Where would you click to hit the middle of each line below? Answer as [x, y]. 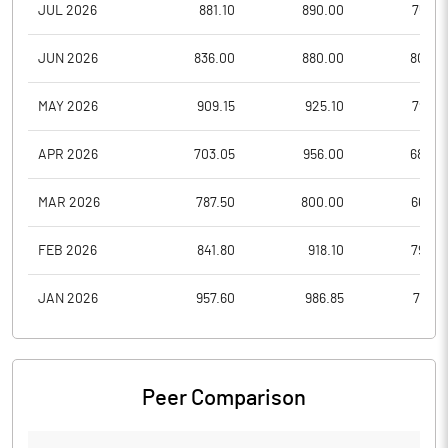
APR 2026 [68, 154]
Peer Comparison [224, 398]
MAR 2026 [69, 202]
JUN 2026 [68, 58]
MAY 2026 [68, 106]
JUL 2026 [67, 10]
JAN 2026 [68, 299]
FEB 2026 [67, 250]
